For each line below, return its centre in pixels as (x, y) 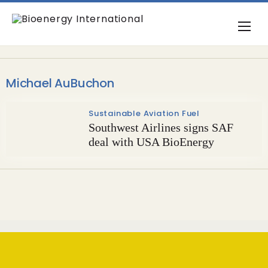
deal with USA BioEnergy (151, 142)
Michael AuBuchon (60, 83)
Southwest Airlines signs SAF (161, 127)
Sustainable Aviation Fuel (144, 113)
